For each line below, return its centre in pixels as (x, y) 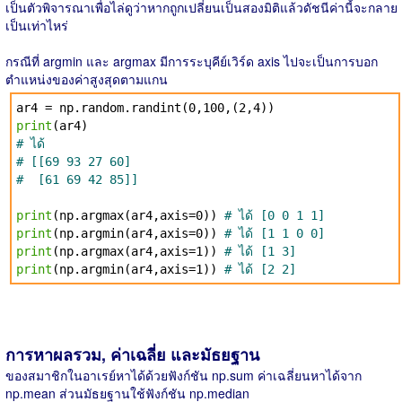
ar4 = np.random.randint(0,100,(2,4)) (145, 108)
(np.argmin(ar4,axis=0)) (138, 233)
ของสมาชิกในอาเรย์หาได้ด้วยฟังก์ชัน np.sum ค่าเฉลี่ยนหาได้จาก (184, 375)
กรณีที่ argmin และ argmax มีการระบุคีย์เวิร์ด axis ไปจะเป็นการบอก (192, 61)
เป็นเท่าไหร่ (37, 25)
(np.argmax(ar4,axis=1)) (138, 251)
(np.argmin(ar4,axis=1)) (138, 269)
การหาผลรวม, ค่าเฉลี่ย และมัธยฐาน (132, 354)
